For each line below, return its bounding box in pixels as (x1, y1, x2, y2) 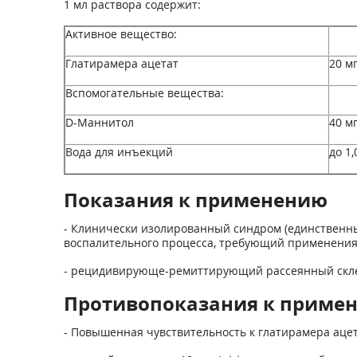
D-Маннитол (65, 115, 134, 130)
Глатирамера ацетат (65, 56, 178, 71)
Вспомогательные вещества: (65, 85, 224, 100)
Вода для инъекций (65, 144, 173, 159)
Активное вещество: (65, 26, 177, 41)
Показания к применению (63, 186, 328, 213)
